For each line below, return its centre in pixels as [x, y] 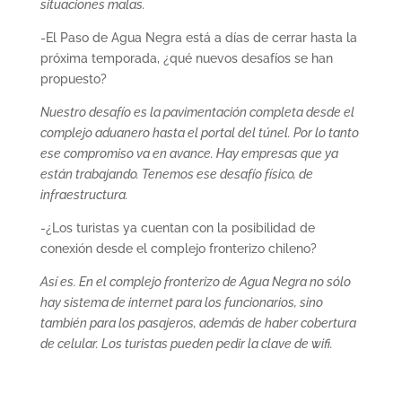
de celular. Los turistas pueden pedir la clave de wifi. [188, 343]
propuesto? [73, 79]
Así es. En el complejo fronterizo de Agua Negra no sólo [195, 281]
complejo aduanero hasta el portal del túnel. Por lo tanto [199, 132]
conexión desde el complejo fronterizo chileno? [178, 248]
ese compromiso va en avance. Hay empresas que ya [189, 153]
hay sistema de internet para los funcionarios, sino [181, 302]
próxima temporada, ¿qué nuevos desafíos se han [186, 58]
